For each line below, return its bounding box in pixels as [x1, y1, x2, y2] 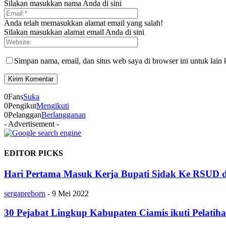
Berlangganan [41, 110, 86, 120]
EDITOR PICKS [4, 148, 63, 157]
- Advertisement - [4, 120, 59, 129]
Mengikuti [36, 101, 69, 110]
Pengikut [8, 101, 36, 110]
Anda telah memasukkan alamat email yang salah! [4, 19, 163, 28]
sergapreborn [4, 189, 45, 198]
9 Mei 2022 [52, 189, 89, 198]
